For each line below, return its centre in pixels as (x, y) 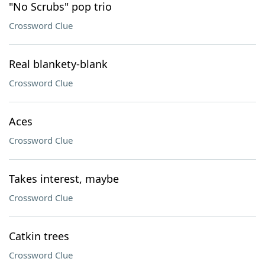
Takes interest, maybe (64, 179)
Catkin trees (39, 236)
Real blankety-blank (58, 64)
